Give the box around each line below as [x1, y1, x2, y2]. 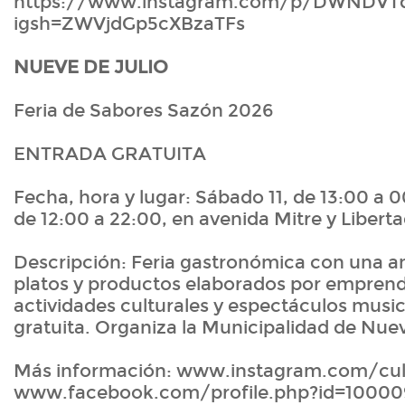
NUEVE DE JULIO [14, 56, 168, 79]
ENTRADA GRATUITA [14, 143, 206, 165]
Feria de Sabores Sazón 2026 [14, 99, 273, 122]
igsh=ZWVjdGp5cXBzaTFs [14, 13, 245, 35]
